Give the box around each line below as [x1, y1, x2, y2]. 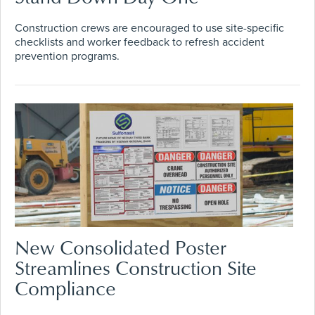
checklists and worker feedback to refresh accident [15, 35, 264, 50]
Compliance [15, 274, 116, 302]
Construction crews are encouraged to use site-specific [15, 21, 284, 36]
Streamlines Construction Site [15, 253, 257, 281]
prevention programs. [15, 49, 120, 64]
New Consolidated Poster [15, 233, 226, 261]
